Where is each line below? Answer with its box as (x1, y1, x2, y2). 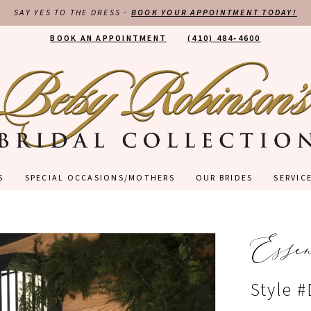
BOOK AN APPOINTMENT (50, 33, 167, 45)
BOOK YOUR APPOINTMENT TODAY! (131, 7, 297, 19)
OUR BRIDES (195, 172, 253, 185)
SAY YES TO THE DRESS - (14, 7, 131, 19)
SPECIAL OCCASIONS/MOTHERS (24, 172, 175, 185)
